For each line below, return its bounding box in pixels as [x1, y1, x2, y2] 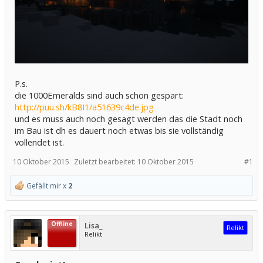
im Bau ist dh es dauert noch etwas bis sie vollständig [15, 124, 224, 136]
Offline [51, 219, 73, 228]
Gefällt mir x [25, 180, 68, 191]
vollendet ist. [15, 136, 64, 148]
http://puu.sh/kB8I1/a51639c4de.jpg [15, 100, 154, 113]
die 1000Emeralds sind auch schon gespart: [15, 89, 184, 101]
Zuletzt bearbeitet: [74, 156, 137, 167]
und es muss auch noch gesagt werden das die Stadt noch [15, 112, 242, 124]
